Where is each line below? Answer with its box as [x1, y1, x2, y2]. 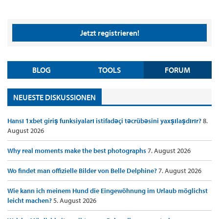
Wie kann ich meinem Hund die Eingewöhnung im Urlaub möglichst [7, 186, 208, 196]
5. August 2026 [53, 196, 96, 205]
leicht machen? [7, 196, 53, 205]
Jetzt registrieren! [80, 28, 139, 38]
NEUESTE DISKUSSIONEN [13, 92, 96, 102]
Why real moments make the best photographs [7, 146, 148, 155]
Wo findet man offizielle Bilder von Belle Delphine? [7, 166, 158, 175]
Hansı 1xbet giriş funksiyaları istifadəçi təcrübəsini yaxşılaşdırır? [7, 116, 203, 126]
